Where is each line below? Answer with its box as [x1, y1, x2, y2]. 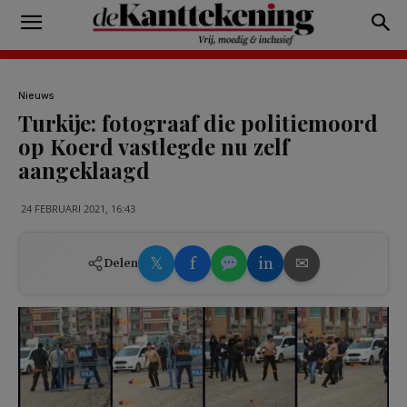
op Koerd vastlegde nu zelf [18, 132, 289, 161]
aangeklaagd [18, 155, 150, 184]
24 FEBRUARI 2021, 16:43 [21, 201, 135, 215]
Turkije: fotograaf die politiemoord [18, 108, 378, 137]
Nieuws [18, 89, 54, 102]
